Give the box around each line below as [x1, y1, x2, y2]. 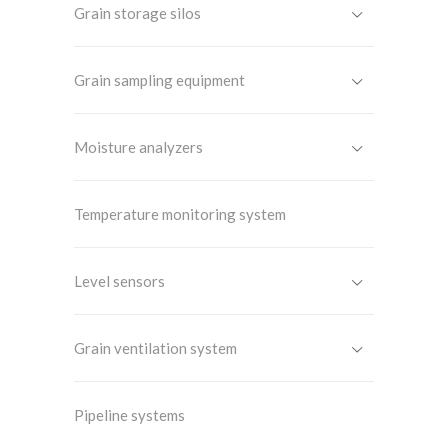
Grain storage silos [74, 4, 201, 22]
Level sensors [74, 272, 165, 290]
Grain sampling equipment [74, 71, 245, 89]
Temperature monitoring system [74, 205, 286, 223]
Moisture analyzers [74, 138, 203, 156]
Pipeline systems [74, 406, 185, 424]
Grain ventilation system [74, 339, 237, 357]
